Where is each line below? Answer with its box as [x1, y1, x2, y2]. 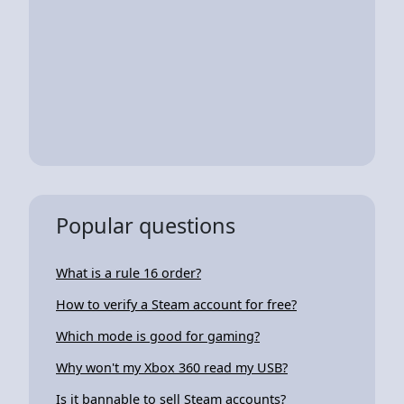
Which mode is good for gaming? [56, 326, 260, 344]
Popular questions [56, 210, 235, 240]
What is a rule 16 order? [56, 263, 201, 281]
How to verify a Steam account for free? [56, 295, 297, 313]
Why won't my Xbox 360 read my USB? [56, 358, 288, 376]
